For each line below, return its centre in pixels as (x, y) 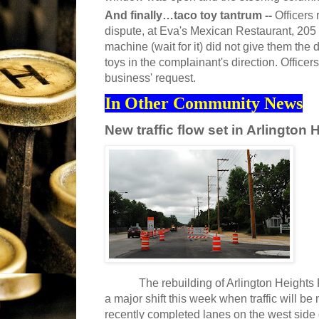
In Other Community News (204, 104)
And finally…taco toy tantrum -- (190, 16)
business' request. (150, 78)
